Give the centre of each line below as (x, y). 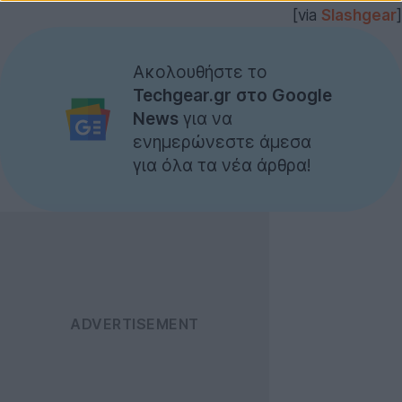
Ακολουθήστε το (200, 72)
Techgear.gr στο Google (232, 95)
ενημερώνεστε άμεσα (222, 142)
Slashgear (359, 15)
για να (205, 118)
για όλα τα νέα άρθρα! (222, 165)
